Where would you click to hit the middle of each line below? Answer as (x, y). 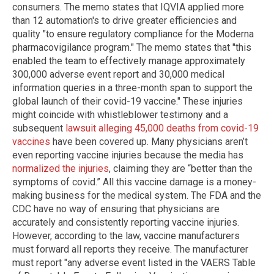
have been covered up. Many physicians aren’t (149, 142)
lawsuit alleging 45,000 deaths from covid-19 (162, 128)
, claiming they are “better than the (181, 169)
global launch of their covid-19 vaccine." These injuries (128, 102)
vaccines (31, 142)
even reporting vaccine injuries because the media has (128, 155)
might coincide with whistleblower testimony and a (120, 115)
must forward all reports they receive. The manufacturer (130, 250)
